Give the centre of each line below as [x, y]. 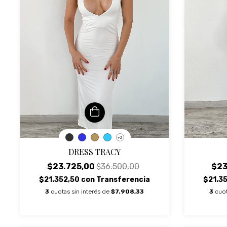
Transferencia [123, 179]
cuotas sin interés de [81, 191]
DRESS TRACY [95, 152]
